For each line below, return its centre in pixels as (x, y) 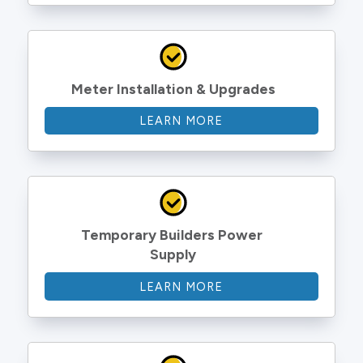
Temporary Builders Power (173, 235)
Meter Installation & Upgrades (173, 89)
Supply (173, 254)
